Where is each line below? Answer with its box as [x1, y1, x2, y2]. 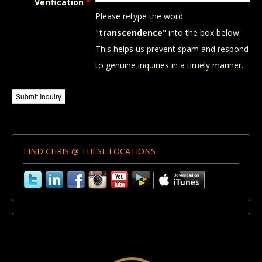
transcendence [98, 27, 163, 38]
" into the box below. [162, 27, 241, 38]
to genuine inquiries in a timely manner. [95, 60, 243, 71]
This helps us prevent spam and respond [95, 43, 249, 54]
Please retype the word [95, 11, 183, 22]
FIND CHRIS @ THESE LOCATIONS [23, 146, 156, 157]
